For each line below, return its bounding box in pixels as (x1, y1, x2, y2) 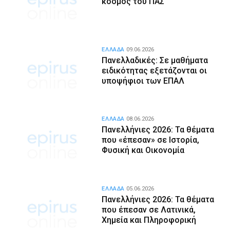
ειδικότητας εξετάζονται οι (102, 65, 207, 75)
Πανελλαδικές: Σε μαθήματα (102, 55, 208, 65)
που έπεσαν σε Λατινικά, (102, 204, 196, 215)
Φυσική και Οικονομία (102, 145, 185, 156)
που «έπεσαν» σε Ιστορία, (102, 135, 200, 145)
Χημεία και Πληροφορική (102, 215, 197, 225)
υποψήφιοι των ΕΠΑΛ (102, 75, 185, 86)
